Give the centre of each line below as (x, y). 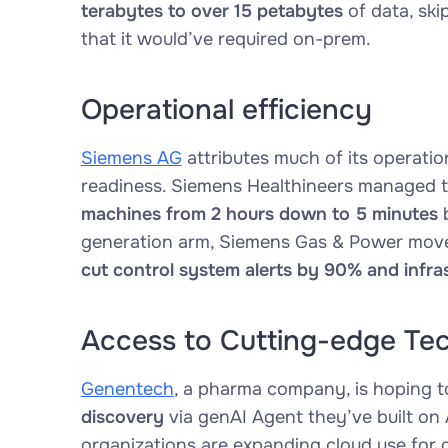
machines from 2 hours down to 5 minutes (259, 214)
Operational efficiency (226, 110)
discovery (122, 417)
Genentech (127, 389)
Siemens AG (131, 158)
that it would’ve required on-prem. (225, 39)
